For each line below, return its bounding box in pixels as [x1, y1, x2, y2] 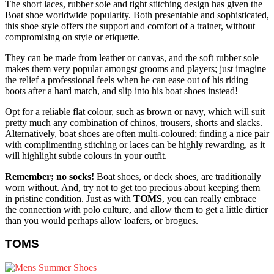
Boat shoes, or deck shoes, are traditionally [94, 171, 261, 182]
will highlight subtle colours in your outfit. [5, 150, 167, 161]
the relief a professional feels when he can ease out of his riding [5, 74, 248, 85]
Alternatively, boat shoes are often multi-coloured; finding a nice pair [5, 128, 269, 139]
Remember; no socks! [5, 171, 94, 182]
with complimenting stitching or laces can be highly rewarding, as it [5, 139, 265, 150]
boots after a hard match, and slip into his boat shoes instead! [5, 85, 238, 96]
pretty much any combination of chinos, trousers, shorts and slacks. [5, 117, 262, 128]
